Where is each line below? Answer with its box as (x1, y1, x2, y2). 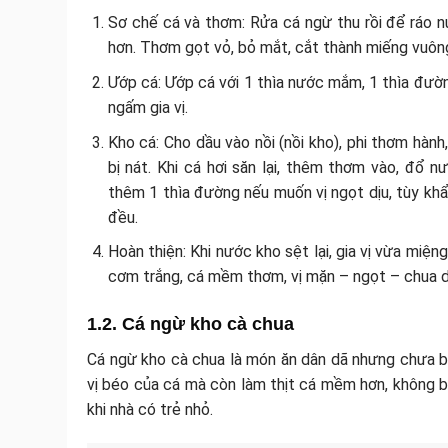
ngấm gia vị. (107, 98, 188, 118)
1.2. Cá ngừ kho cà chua (87, 314, 294, 334)
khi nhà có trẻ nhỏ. (87, 400, 213, 419)
